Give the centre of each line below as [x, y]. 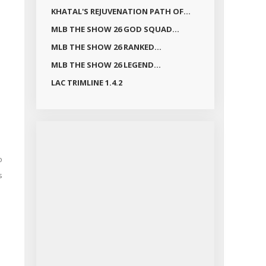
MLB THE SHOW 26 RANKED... [106, 47]
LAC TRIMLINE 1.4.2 [87, 83]
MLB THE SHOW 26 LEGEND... [106, 65]
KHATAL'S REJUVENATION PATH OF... [121, 11]
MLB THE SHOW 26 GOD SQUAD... [115, 29]
